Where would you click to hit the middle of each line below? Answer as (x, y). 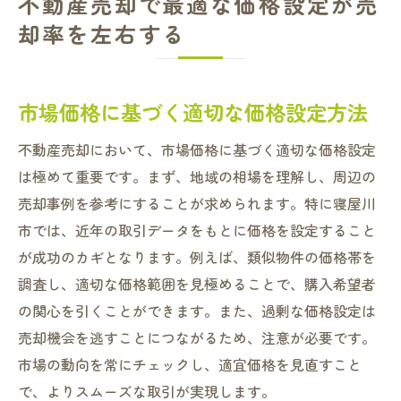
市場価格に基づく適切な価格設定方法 (193, 112)
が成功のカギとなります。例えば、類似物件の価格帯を (197, 257)
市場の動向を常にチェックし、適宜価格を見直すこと (190, 364)
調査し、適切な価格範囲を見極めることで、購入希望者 (197, 284)
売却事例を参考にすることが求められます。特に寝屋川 (197, 203)
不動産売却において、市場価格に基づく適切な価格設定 (197, 149)
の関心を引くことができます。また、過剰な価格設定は (197, 311)
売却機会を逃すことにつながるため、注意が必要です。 (197, 337)
